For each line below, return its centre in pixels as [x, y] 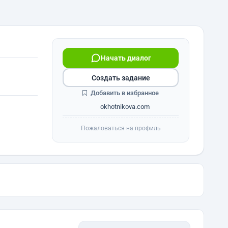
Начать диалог [126, 58]
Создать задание [121, 78]
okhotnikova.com [124, 107]
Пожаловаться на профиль [121, 128]
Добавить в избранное [124, 93]
